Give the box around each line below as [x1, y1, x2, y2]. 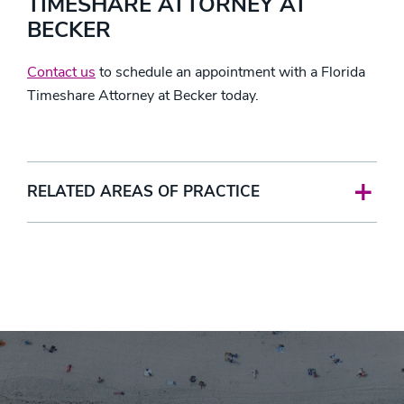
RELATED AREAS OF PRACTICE [27, 181, 260, 202]
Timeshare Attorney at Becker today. [27, 86, 259, 106]
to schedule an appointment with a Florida [96, 62, 365, 82]
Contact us [27, 62, 96, 82]
